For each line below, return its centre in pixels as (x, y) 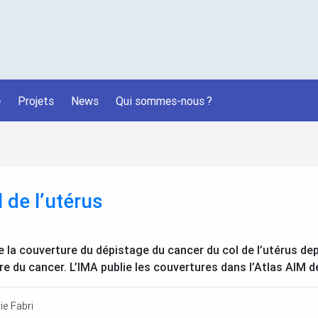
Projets (36, 100)
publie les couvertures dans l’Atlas (192, 267)
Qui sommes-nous (160, 100)
